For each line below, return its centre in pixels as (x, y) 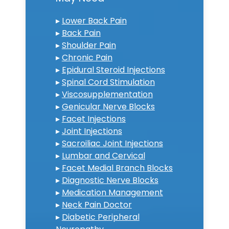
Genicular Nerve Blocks (108, 106)
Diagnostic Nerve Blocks (110, 180)
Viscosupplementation (107, 94)
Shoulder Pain (89, 45)
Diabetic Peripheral (100, 217)
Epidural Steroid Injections (113, 70)
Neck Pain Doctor (97, 204)
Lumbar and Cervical (103, 155)
